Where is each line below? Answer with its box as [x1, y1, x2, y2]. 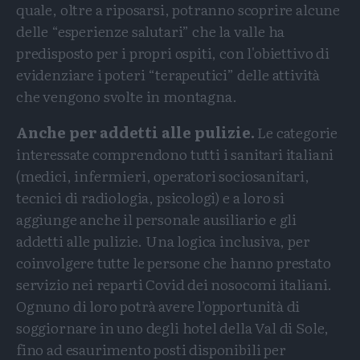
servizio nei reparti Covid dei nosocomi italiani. [16, 272, 333, 295]
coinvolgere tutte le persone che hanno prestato [16, 251, 331, 273]
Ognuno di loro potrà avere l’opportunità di [16, 294, 301, 317]
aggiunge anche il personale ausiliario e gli [16, 207, 297, 230]
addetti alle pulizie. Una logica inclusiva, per [16, 229, 310, 252]
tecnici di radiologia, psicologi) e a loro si [16, 186, 284, 208]
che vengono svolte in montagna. [16, 84, 237, 107]
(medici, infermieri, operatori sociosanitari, [16, 164, 309, 186]
